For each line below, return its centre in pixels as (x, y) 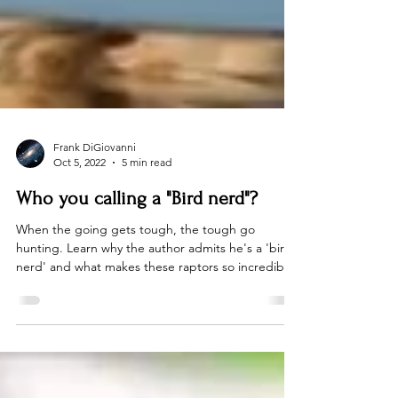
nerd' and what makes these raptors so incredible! (157, 302)
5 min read (147, 198)
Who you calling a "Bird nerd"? (137, 234)
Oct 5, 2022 (80, 198)
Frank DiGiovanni (95, 183)
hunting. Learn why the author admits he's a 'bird (154, 283)
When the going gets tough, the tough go (135, 265)
